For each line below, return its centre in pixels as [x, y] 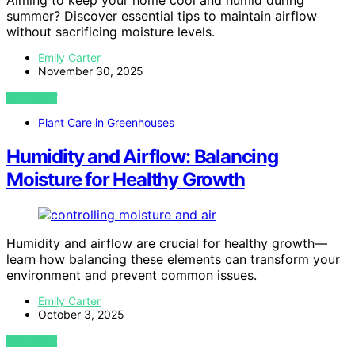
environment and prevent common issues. [132, 275]
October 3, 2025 [81, 315]
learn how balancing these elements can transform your [173, 260]
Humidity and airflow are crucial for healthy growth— [167, 244]
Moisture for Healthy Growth [126, 180]
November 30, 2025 [91, 71]
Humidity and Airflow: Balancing [142, 157]
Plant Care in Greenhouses [106, 123]
